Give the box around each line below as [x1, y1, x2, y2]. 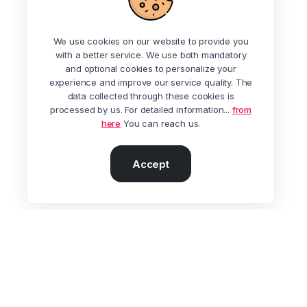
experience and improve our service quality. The [49, 77, 253, 88]
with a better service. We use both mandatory [55, 49, 247, 60]
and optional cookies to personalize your [65, 63, 236, 74]
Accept [132, 157, 169, 171]
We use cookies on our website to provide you [53, 36, 249, 47]
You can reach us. [121, 118, 201, 129]
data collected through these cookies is [67, 90, 234, 101]
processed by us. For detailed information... [49, 104, 232, 115]
